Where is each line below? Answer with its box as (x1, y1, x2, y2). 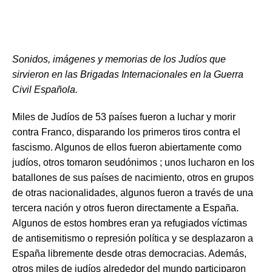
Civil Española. (12, 84, 78, 95)
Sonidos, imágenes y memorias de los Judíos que (12, 54, 226, 65)
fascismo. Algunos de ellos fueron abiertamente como (12, 142, 242, 153)
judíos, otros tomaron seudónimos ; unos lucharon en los (12, 157, 254, 168)
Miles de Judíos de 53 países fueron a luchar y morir (12, 112, 236, 123)
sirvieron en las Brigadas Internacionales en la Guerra (12, 69, 243, 80)
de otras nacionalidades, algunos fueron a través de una (12, 188, 253, 199)
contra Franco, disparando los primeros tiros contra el (12, 127, 240, 138)
